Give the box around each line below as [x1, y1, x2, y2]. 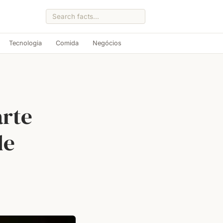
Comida [56, 39, 79, 47]
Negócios [93, 39, 121, 47]
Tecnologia [9, 39, 42, 47]
